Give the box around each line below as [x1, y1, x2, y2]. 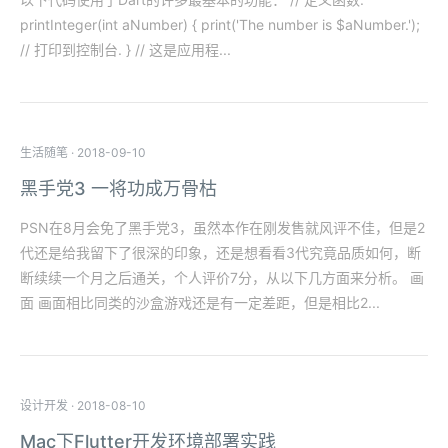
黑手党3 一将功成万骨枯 [20, 178, 217, 199]
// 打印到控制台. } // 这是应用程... [20, 41, 231, 58]
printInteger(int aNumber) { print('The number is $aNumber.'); [20, 16, 420, 33]
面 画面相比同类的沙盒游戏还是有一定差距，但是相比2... [20, 294, 380, 311]
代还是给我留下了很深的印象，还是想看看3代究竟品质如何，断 [20, 244, 421, 261]
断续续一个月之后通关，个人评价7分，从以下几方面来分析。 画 [20, 269, 424, 286]
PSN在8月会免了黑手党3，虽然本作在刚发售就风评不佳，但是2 [20, 219, 425, 236]
